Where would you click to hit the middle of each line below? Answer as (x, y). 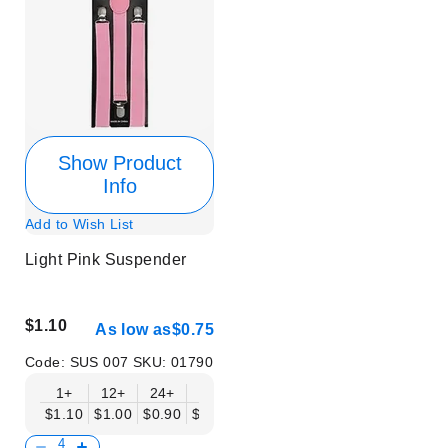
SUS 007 (101, 361)
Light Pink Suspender (106, 260)
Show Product (119, 163)
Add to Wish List (79, 224)
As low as (133, 329)
